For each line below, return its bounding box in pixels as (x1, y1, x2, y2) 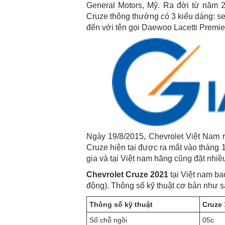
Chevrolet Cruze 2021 (86, 170, 169, 179)
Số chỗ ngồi (89, 216, 127, 224)
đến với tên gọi (86, 23, 142, 32)
